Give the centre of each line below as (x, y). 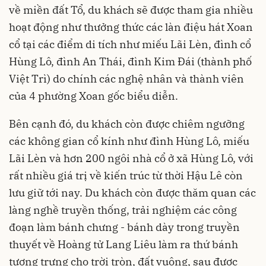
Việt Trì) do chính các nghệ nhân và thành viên (126, 79)
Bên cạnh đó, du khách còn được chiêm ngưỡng (127, 124)
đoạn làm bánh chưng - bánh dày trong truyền (124, 227)
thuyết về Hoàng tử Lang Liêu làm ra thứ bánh (123, 244)
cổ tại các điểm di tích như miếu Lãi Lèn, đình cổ (130, 44)
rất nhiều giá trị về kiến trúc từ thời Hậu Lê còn (126, 175)
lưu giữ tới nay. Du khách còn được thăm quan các (132, 193)
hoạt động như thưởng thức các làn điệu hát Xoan (131, 27)
